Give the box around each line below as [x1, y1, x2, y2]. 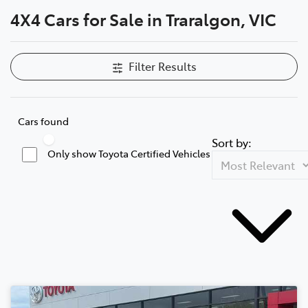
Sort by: [212, 134, 252, 150]
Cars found [18, 113, 69, 128]
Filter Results [128, 58, 197, 74]
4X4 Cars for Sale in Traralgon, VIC [10, 7, 276, 30]
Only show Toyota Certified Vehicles [47, 146, 210, 160]
